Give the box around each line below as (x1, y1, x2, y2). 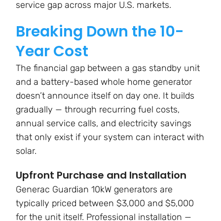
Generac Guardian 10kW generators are (16, 184, 173, 195)
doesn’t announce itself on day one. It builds (16, 90, 194, 102)
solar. (16, 146, 37, 157)
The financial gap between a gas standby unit (16, 63, 200, 74)
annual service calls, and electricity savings (16, 118, 191, 129)
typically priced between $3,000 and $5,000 (16, 198, 194, 209)
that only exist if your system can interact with (16, 132, 204, 143)
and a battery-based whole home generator (16, 76, 192, 88)
